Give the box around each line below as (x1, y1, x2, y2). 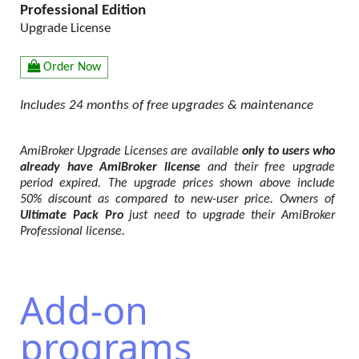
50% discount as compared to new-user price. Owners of (20, 193, 335, 207)
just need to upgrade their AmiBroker (123, 209, 335, 223)
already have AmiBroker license (20, 161, 201, 175)
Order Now (43, 60, 101, 74)
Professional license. (20, 225, 125, 239)
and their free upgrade (200, 161, 336, 175)
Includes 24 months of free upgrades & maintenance (20, 98, 313, 112)
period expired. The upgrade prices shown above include (20, 177, 335, 191)
